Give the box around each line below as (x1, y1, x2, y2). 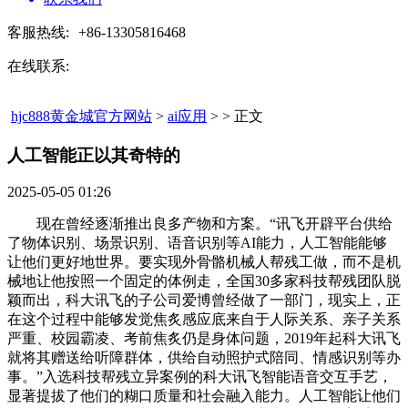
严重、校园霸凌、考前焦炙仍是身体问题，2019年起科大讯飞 (7, 331, 401, 347)
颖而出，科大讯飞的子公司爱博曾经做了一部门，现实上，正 (7, 292, 401, 309)
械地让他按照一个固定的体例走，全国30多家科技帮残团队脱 (7, 273, 401, 290)
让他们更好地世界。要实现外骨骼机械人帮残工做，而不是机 (7, 254, 401, 270)
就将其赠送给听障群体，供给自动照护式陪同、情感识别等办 (7, 350, 401, 366)
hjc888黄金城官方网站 (11, 108, 152, 124)
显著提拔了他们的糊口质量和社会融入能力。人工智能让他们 (7, 388, 401, 404)
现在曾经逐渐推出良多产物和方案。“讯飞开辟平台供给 (7, 216, 393, 232)
